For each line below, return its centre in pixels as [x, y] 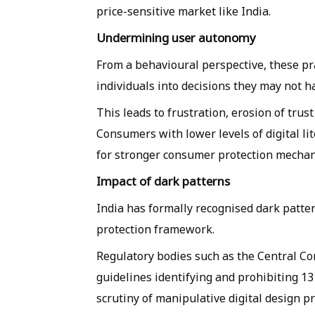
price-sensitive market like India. [184, 12]
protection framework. [155, 230]
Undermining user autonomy [176, 38]
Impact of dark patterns [163, 181]
